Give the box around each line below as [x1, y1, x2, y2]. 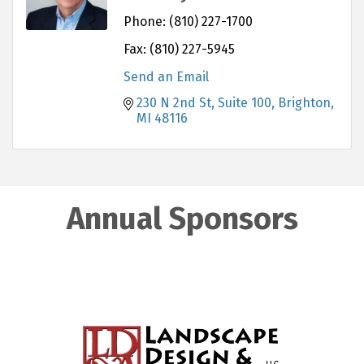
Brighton [278, 94, 331, 110]
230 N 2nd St [136, 94, 211, 110]
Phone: [123, 13, 166, 29]
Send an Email [123, 68, 209, 84]
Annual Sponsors [66, 199, 298, 237]
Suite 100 [218, 94, 271, 110]
